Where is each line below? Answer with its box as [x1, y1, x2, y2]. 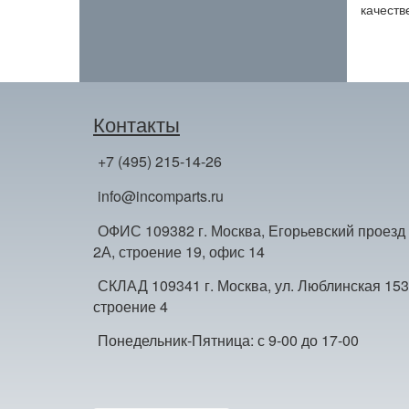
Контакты [93, 110, 180, 138]
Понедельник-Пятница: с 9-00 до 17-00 [98, 330, 359, 351]
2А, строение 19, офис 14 [93, 241, 265, 262]
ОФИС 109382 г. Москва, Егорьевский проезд [98, 220, 405, 241]
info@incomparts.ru [98, 185, 224, 206]
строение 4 [93, 296, 168, 317]
